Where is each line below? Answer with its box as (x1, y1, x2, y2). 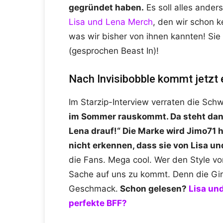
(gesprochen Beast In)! (69, 46, 159, 56)
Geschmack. (69, 184, 118, 194)
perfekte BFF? (69, 198, 127, 209)
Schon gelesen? (118, 184, 189, 194)
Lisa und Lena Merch (69, 17, 153, 27)
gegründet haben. (69, 2, 144, 13)
